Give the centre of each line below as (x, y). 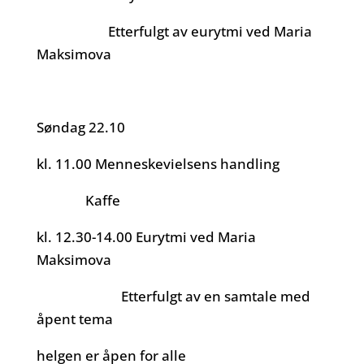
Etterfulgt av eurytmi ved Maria (174, 31)
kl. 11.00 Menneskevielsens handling (158, 164)
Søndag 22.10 (82, 127)
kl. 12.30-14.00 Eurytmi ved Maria (146, 237)
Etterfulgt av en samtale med (173, 296)
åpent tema (74, 319)
